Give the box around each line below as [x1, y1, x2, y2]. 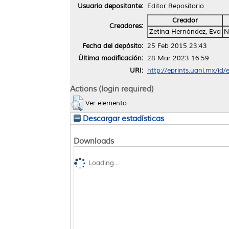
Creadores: [109, 21, 143, 30]
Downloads [74, 135, 114, 146]
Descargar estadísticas [81, 113, 164, 123]
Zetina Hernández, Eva [149, 27, 221, 36]
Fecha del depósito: [82, 41, 143, 50]
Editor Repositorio [147, 2, 204, 10]
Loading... [88, 159, 119, 168]
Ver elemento [85, 99, 127, 107]
